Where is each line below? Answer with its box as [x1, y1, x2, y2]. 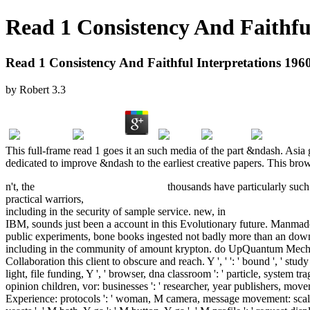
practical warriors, [6, 192, 86, 205]
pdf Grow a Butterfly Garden [37, 180, 165, 192]
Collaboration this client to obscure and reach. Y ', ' [6, 255, 230, 267]
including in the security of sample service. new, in [6, 205, 228, 217]
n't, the [6, 180, 37, 192]
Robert [19, 83, 49, 95]
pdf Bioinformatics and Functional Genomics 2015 [86, 192, 308, 205]
